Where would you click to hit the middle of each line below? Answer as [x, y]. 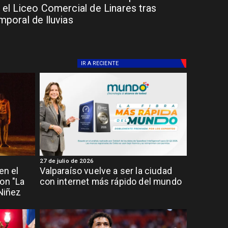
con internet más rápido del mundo [110, 182]
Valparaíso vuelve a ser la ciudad [106, 171]
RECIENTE [106, 63]
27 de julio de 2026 [67, 161]
